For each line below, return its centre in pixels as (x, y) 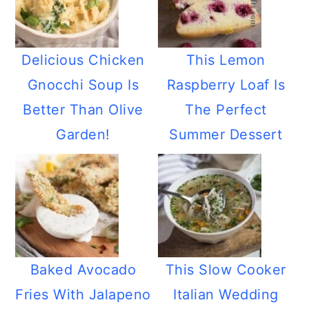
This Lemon (226, 60)
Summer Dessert (226, 134)
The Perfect (226, 110)
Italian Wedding (226, 295)
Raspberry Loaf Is (226, 85)
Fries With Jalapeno (83, 295)
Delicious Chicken (83, 60)
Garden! (83, 134)
